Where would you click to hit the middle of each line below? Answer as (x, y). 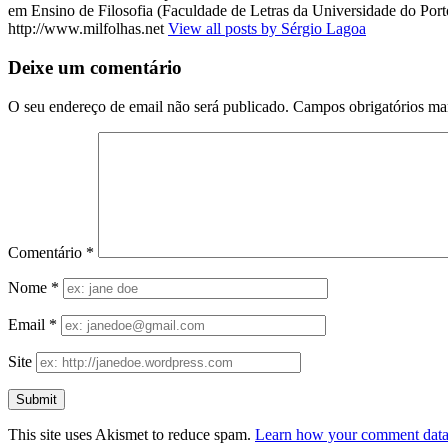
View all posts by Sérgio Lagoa (267, 29)
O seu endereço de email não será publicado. (148, 106)
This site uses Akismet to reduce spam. (131, 434)
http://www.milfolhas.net (88, 29)
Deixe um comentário (95, 67)
